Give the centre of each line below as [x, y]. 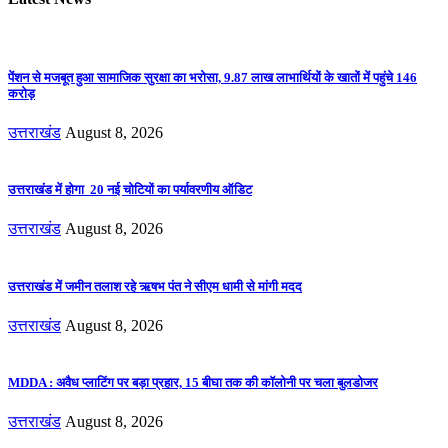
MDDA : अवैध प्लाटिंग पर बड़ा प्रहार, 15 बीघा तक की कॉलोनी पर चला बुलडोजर [193, 382]
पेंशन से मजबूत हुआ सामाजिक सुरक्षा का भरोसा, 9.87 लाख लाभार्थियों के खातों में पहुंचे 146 [212, 77]
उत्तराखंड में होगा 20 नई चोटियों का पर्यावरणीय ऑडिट [130, 190]
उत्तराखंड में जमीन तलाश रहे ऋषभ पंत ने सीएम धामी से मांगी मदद [155, 286]
